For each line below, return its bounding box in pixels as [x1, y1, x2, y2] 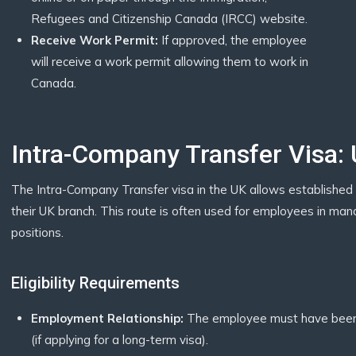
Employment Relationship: [31, 311, 184, 326]
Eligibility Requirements [11, 273, 180, 292]
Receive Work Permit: [31, 33, 158, 48]
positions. [11, 225, 64, 240]
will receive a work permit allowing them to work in [31, 54, 308, 69]
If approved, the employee [158, 33, 307, 48]
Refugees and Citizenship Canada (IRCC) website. [31, 11, 308, 26]
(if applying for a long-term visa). [31, 332, 208, 347]
